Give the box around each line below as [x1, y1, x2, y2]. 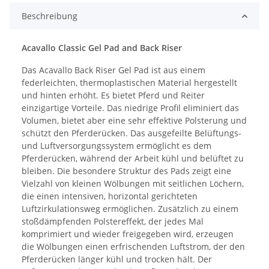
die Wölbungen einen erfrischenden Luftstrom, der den [22, 241, 245, 253]
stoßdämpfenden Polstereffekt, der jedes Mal [22, 216, 204, 228]
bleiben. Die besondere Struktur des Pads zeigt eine [22, 165, 231, 177]
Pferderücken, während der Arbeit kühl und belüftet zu [22, 153, 244, 165]
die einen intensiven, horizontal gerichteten [22, 190, 198, 202]
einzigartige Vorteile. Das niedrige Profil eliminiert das [22, 102, 239, 114]
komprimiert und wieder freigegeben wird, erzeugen [22, 228, 234, 240]
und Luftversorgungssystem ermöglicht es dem [22, 140, 211, 152]
